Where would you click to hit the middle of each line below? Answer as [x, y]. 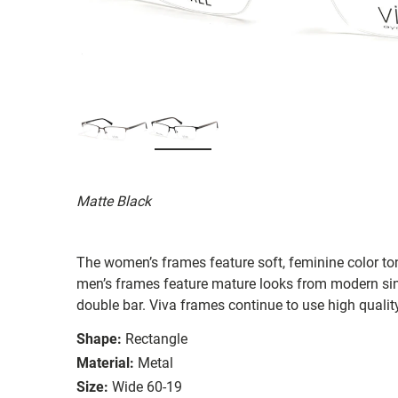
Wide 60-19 [147, 386]
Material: [105, 362]
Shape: [99, 338]
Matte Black [114, 201]
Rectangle [156, 338]
